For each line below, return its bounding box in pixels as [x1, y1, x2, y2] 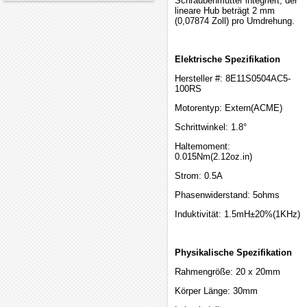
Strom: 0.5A [175, 171, 223, 181]
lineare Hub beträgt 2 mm [175, 5, 275, 16]
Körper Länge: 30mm [175, 286, 258, 296]
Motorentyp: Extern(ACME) [175, 103, 282, 113]
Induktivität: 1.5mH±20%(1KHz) [175, 209, 300, 219]
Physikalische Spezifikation [175, 247, 292, 258]
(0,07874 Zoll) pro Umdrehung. [175, 16, 295, 26]
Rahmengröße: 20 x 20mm [175, 267, 280, 277]
